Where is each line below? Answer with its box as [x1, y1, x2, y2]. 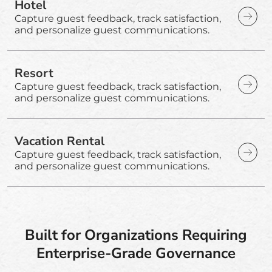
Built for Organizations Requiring [25, 225, 247, 245]
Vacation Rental [15, 132, 104, 149]
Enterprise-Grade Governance [36, 243, 236, 263]
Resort [15, 64, 53, 81]
